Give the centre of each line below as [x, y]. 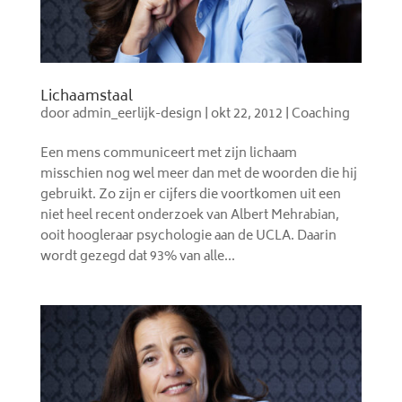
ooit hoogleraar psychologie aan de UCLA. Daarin [188, 237]
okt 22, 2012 [246, 115]
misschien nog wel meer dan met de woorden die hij [198, 175]
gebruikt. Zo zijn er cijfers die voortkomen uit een [190, 196]
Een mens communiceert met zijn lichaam [168, 154]
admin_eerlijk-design [137, 115]
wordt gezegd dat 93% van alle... [137, 258]
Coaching [320, 115]
